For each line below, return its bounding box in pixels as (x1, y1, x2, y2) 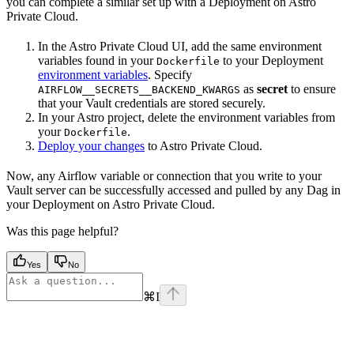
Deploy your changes (38, 139, 145, 153)
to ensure (288, 82, 336, 96)
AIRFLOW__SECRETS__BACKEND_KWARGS (38, 84, 240, 96)
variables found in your (38, 54, 156, 68)
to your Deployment (220, 54, 323, 68)
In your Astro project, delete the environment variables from (38, 111, 335, 125)
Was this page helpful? (6, 224, 119, 239)
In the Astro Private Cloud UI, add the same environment (38, 40, 322, 54)
